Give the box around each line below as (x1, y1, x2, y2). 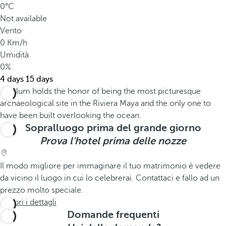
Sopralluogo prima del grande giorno (25, 122, 201, 134)
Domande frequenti (67, 209, 159, 220)
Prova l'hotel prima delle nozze (40, 135, 186, 147)
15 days (26, 75, 53, 84)
